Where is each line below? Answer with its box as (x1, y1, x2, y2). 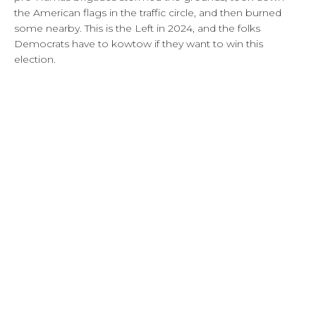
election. (14, 52, 56, 66)
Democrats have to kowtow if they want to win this (14, 37, 263, 50)
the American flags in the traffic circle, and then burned (14, 6, 281, 19)
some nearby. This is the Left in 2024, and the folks (14, 21, 260, 35)
